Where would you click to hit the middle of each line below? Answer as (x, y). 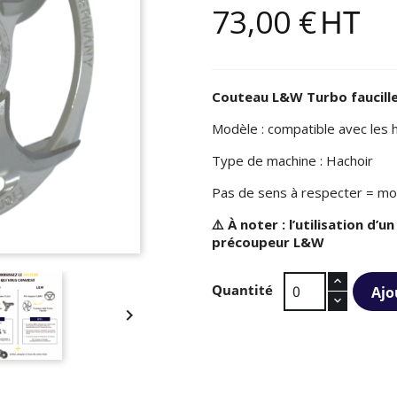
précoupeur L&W (268, 241)
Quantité (242, 289)
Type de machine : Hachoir (294, 160)
